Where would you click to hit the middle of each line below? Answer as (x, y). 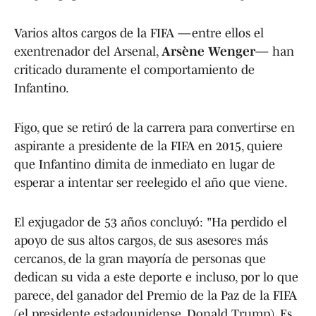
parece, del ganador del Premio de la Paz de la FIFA (156, 295)
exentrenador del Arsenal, (88, 51)
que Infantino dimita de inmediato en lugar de (145, 164)
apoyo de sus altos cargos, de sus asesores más (141, 240)
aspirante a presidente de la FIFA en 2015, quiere (148, 146)
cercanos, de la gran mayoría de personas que (140, 259)
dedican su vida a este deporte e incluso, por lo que (156, 277)
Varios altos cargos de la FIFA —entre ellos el (139, 33)
